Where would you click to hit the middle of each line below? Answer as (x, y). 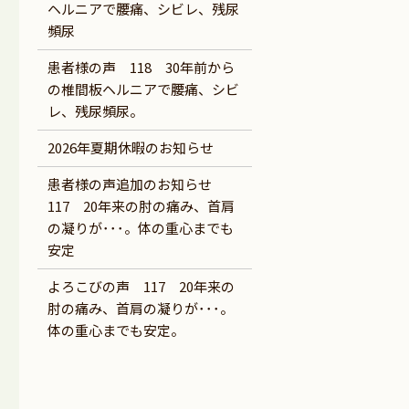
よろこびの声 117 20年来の (141, 287)
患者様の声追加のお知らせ (136, 184)
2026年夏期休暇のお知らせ (130, 148)
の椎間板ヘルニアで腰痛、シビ (143, 89)
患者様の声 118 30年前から (141, 68)
